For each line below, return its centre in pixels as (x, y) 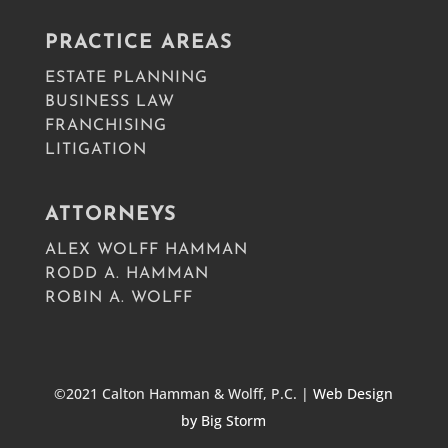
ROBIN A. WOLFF (118, 298)
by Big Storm (224, 420)
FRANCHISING (105, 126)
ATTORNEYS (110, 215)
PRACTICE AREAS (138, 43)
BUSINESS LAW (109, 102)
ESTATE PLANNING (126, 78)
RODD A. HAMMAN (126, 274)
